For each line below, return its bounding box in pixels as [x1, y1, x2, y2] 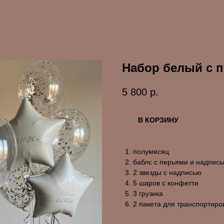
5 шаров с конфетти [133, 179, 198, 187]
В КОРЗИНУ [138, 116, 178, 124]
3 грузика [133, 189, 163, 198]
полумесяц [133, 147, 169, 156]
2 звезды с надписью [133, 168, 201, 177]
